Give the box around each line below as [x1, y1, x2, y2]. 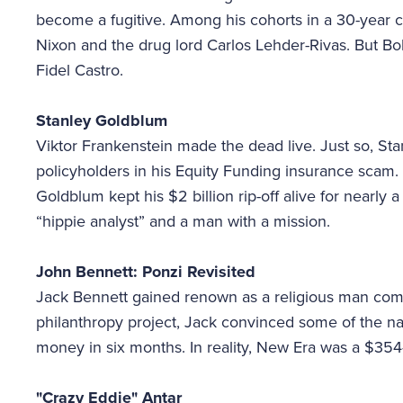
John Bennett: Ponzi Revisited [36, 262, 255, 282]
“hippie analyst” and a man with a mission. [36, 211, 330, 231]
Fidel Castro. [36, 60, 123, 80]
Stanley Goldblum [36, 111, 167, 130]
